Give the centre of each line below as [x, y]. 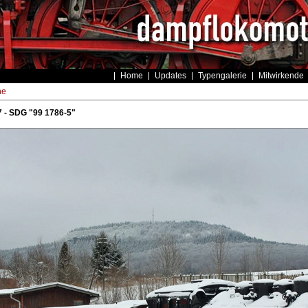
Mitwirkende [281, 76]
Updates [170, 76]
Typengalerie [222, 76]
